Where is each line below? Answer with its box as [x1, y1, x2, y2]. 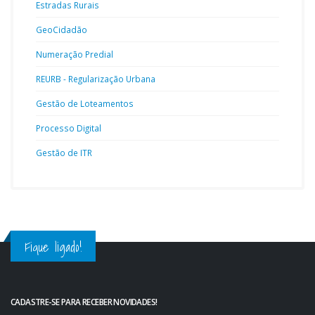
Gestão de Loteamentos [36, 98, 134, 109]
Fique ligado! [25, 236, 82, 257]
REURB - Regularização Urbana [36, 73, 155, 84]
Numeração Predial [36, 49, 113, 60]
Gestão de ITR [36, 147, 92, 158]
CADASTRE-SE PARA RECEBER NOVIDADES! [11, 296, 157, 307]
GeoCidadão [36, 24, 87, 35]
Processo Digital [36, 122, 101, 134]
